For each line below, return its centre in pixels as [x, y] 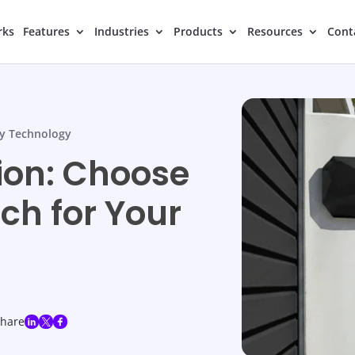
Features [46, 31]
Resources [275, 31]
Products [198, 31]
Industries [121, 31]
